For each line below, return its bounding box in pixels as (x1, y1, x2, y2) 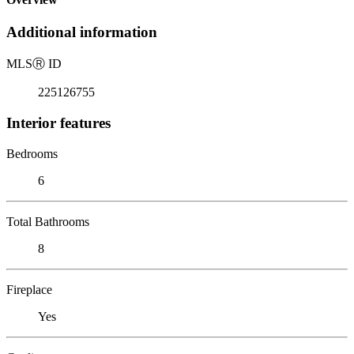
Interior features (6, 114, 111, 131)
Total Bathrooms (6, 214, 89, 228)
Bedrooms (6, 146, 58, 160)
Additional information (6, 24, 157, 41)
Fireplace (6, 282, 52, 296)
